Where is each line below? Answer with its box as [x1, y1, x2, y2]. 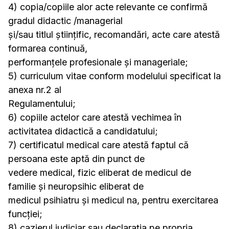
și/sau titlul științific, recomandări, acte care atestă [8, 29, 220, 40]
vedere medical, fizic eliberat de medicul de [8, 167, 191, 178]
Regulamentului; [8, 98, 76, 109]
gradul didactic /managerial [8, 15, 123, 26]
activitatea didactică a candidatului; [8, 126, 158, 136]
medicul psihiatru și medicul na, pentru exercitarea [8, 195, 218, 205]
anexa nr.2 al [8, 84, 61, 95]
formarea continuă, [8, 43, 87, 54]
